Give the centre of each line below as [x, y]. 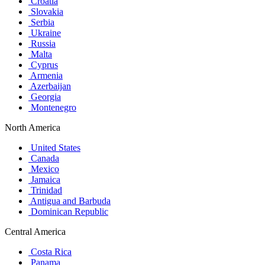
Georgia [45, 96]
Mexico [44, 169]
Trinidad [45, 190]
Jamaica [44, 179]
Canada [44, 158]
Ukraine [45, 33]
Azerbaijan [50, 86]
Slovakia [46, 11]
